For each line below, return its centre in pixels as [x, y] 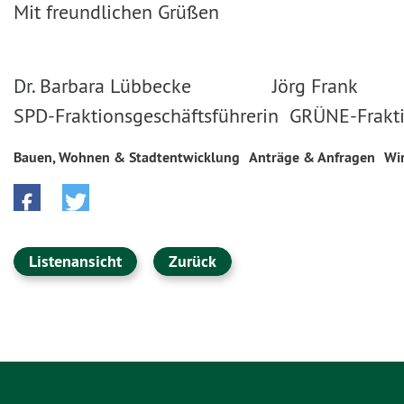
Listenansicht [75, 261]
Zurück [193, 261]
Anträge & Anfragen [312, 157]
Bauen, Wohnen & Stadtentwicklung [127, 157]
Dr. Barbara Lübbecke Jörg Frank [186, 86]
